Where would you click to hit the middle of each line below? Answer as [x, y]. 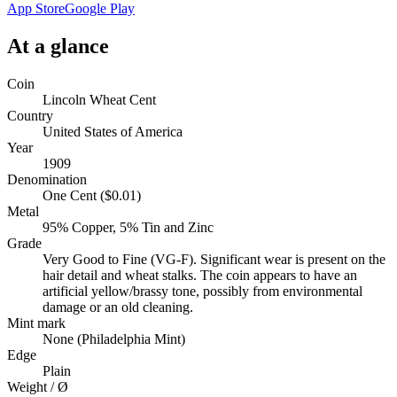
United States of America [113, 132]
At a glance [58, 47]
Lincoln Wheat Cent [99, 100]
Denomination [47, 180]
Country [30, 116]
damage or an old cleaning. [118, 307]
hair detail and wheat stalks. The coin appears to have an [200, 276]
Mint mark [36, 323]
